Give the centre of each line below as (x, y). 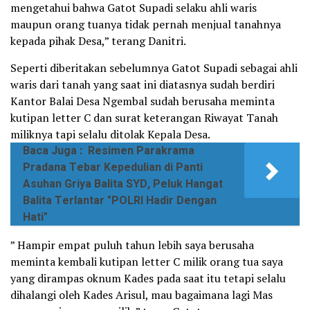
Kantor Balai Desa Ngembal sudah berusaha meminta (143, 101)
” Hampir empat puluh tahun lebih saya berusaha (132, 245)
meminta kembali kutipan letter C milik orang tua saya (147, 261)
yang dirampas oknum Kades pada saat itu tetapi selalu (148, 278)
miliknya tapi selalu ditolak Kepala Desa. (110, 134)
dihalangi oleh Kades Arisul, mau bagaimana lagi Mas (142, 294)
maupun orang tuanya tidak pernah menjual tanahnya (146, 24)
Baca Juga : (53, 151)
